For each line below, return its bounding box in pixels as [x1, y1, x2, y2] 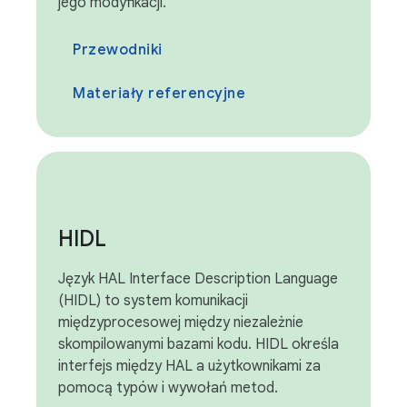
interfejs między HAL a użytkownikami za [58, 357, 321, 375]
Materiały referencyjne [73, 84, 245, 103]
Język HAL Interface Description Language [58, 270, 338, 288]
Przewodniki [73, 41, 163, 59]
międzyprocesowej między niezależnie [58, 313, 303, 332]
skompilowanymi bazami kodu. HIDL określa [58, 335, 339, 353]
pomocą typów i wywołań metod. [58, 379, 278, 397]
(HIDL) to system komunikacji [58, 292, 248, 310]
